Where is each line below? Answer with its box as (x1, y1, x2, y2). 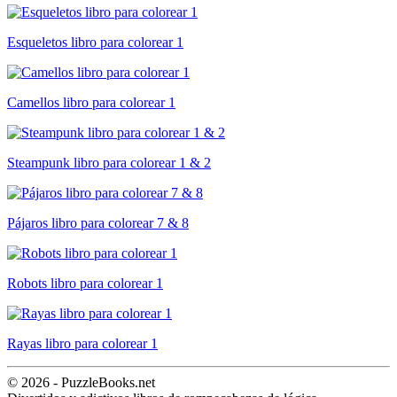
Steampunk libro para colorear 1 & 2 (7, 154, 211, 170)
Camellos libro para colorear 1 (7, 94, 175, 110)
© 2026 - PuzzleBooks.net (7, 374, 155, 390)
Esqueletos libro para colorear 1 (7, 34, 183, 50)
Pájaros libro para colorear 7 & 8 (7, 214, 189, 230)
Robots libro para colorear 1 (7, 275, 163, 291)
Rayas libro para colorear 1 (7, 335, 158, 351)
